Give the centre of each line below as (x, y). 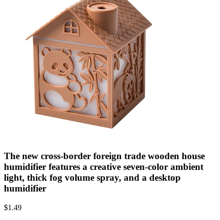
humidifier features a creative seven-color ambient (104, 166)
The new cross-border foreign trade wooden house (104, 156)
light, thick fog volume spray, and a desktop (92, 177)
